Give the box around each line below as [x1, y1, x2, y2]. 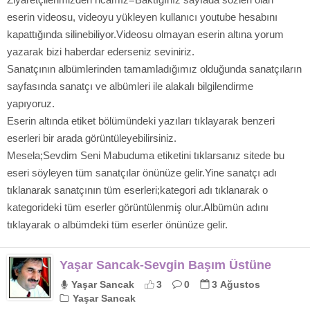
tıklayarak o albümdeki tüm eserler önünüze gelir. [7, 219, 228, 230]
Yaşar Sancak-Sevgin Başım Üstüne [60, 258, 271, 272]
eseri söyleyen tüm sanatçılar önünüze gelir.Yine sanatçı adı [7, 167, 277, 179]
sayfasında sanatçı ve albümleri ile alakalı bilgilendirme [7, 80, 253, 92]
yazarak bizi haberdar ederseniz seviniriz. [7, 46, 194, 57]
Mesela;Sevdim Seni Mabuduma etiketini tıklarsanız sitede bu [7, 149, 284, 161]
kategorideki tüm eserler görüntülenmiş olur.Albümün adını [7, 201, 268, 213]
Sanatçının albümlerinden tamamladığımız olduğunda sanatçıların [7, 63, 302, 75]
